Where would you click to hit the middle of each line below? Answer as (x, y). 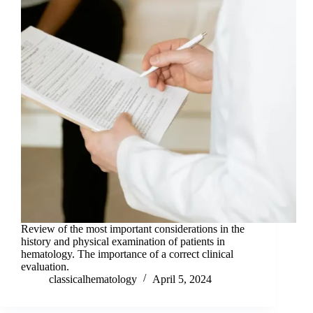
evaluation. (45, 267)
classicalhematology (93, 279)
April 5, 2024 (182, 279)
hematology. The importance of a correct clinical (127, 254)
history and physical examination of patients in (123, 242)
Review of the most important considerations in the (133, 229)
